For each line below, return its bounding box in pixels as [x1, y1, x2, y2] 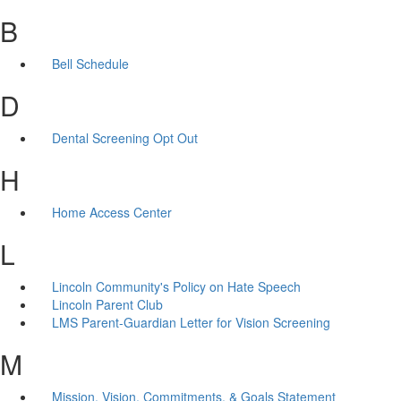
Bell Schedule [51, 54, 129, 73]
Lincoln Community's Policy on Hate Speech [51, 277, 301, 295]
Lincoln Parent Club [51, 294, 163, 313]
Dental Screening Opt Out [51, 128, 198, 147]
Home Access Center [51, 202, 172, 221]
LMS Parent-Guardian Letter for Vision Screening [51, 312, 330, 331]
